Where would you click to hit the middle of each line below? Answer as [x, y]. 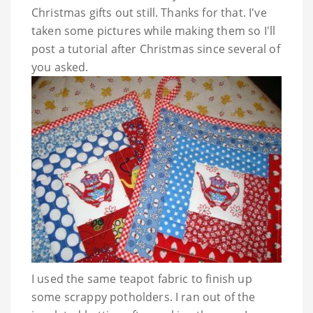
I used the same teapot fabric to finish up [142, 279]
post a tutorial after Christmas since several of [156, 49]
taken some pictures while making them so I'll [154, 31]
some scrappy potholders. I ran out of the [144, 297]
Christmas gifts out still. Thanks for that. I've [149, 13]
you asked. [60, 67]
